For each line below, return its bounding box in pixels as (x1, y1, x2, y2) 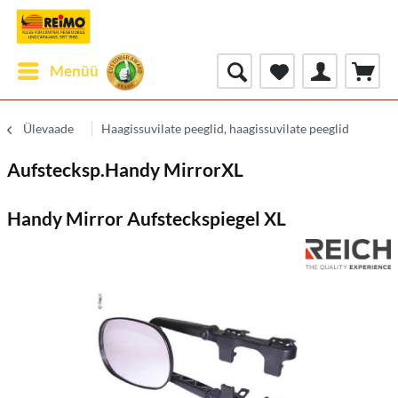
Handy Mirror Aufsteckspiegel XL (7, 207, 286, 229)
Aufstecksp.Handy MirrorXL (7, 158, 243, 180)
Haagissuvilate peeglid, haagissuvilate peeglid (101, 121, 349, 136)
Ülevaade (23, 121, 74, 136)
